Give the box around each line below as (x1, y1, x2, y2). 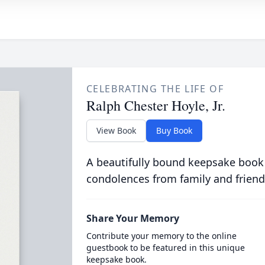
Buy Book (156, 125, 192, 136)
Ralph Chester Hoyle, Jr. (86, 96, 225, 115)
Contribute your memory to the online (86, 230, 237, 241)
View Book (96, 125, 136, 136)
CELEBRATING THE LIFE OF (86, 82, 224, 95)
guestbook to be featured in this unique (86, 242, 245, 253)
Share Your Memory (86, 212, 179, 225)
